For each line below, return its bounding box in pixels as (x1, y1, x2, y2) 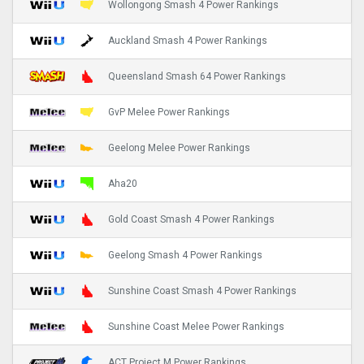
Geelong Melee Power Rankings (108, 142, 250, 154)
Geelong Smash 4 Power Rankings (108, 249, 262, 262)
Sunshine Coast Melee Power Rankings (108, 321, 284, 333)
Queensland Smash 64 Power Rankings (108, 71, 286, 83)
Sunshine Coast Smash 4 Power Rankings (108, 285, 297, 297)
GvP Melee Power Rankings (108, 106, 230, 119)
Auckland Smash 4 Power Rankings (108, 35, 267, 47)
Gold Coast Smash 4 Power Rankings (108, 214, 275, 226)
